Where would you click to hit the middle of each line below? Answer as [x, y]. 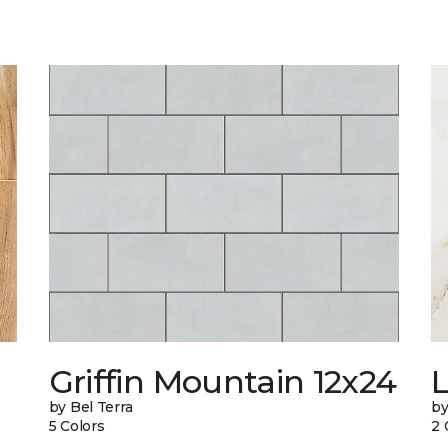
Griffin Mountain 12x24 [222, 382]
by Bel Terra [90, 407]
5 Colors [76, 426]
